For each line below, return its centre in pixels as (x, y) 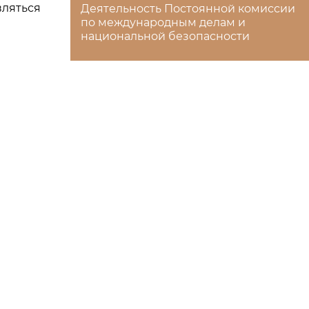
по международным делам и (163, 22)
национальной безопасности (165, 36)
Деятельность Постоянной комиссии (188, 9)
